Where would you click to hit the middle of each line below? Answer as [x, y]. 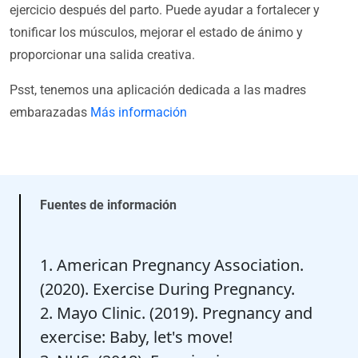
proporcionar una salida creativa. [102, 55]
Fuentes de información [108, 205]
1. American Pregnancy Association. [172, 265]
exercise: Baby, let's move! [136, 337]
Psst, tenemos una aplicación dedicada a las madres [158, 90]
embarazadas [50, 113]
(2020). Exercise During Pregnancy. [167, 289]
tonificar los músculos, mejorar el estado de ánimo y [156, 33]
